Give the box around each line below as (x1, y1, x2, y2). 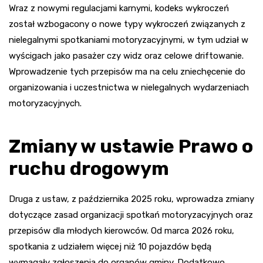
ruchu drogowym (9, 157, 169, 180)
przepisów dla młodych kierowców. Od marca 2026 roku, (9, 225, 234, 236)
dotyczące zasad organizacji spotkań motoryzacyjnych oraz (9, 209, 253, 220)
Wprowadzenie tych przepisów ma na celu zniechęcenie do (9, 66, 245, 77)
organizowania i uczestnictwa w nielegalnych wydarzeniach (9, 82, 249, 93)
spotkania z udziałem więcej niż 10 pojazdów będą (9, 241, 211, 252)
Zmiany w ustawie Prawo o (9, 134, 253, 157)
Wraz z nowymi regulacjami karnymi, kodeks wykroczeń (9, 2, 229, 14)
